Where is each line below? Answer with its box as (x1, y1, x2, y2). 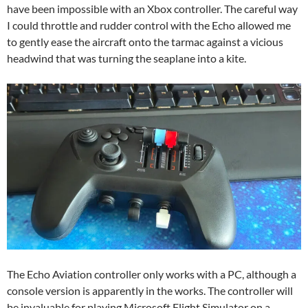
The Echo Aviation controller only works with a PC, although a (7, 267, 296, 280)
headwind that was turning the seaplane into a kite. (7, 52, 246, 65)
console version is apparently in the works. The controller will (7, 283, 293, 297)
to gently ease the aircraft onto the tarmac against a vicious (7, 35, 283, 49)
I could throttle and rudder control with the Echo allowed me (7, 19, 291, 32)
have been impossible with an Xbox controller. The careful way (7, 2, 298, 16)
